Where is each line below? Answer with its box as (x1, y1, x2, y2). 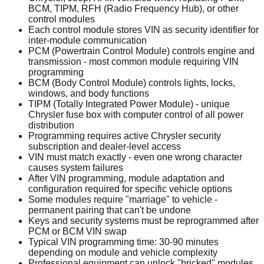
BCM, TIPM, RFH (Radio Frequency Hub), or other (28, 3, 239, 14)
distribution (28, 120, 74, 130)
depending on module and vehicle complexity (28, 247, 217, 258)
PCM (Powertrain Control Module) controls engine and (28, 45, 255, 56)
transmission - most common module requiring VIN (28, 56, 239, 67)
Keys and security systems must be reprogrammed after (28, 215, 259, 226)
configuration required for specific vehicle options (28, 183, 232, 194)
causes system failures (28, 162, 123, 173)
